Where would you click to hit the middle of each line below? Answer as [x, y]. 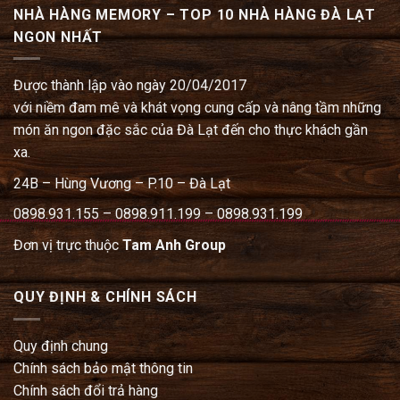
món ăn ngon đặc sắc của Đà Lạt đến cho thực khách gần [191, 130]
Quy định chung [61, 346]
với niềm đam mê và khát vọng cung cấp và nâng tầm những [197, 108]
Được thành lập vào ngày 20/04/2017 [132, 86]
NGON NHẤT [58, 37]
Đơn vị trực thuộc [68, 245]
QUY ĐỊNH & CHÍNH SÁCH [105, 297]
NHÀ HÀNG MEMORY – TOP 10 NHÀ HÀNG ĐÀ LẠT [195, 14]
